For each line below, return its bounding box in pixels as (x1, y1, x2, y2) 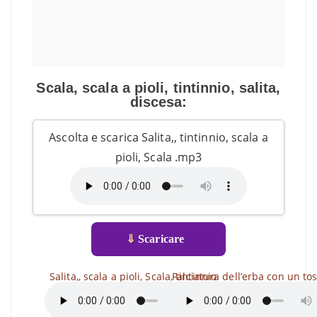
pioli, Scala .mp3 (115, 149, 202, 165)
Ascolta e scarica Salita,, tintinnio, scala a (49, 129, 268, 145)
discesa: (129, 94, 188, 110)
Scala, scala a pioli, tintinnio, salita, (36, 80, 281, 96)
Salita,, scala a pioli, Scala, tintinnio (50, 270, 217, 283)
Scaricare (135, 233, 185, 245)
